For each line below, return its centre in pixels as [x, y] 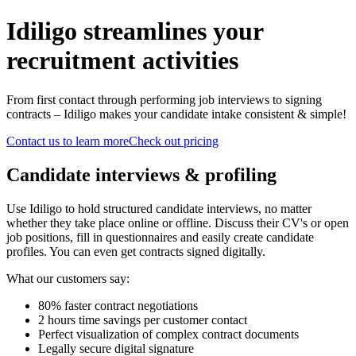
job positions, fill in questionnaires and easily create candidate [160, 237]
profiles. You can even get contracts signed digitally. [136, 251]
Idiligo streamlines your [135, 31]
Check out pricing [174, 141]
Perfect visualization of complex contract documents [168, 334]
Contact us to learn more [68, 141]
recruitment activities [122, 61]
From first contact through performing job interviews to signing [164, 99]
